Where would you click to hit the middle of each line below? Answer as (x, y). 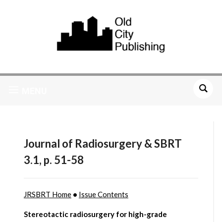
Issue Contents (103, 194)
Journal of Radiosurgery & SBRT (103, 144)
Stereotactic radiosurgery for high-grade (95, 214)
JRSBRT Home (47, 194)
